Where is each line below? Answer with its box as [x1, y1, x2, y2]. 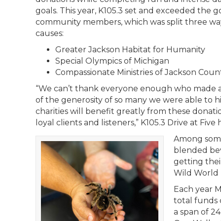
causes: [36, 29, 64, 38]
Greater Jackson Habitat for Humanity [55, 45, 205, 54]
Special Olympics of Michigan [55, 56, 169, 66]
